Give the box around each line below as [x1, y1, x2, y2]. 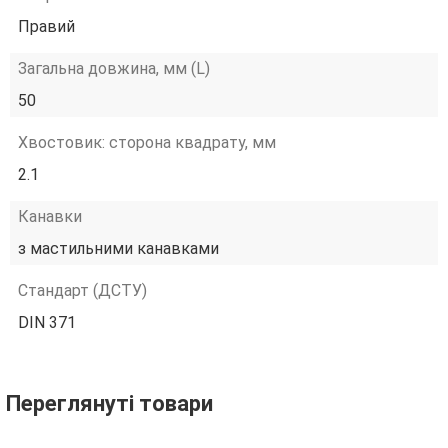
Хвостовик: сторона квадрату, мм [18, 133, 276, 152]
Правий [18, 17, 75, 36]
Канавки [18, 207, 82, 226]
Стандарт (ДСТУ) [18, 281, 147, 300]
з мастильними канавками [18, 239, 219, 258]
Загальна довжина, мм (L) [18, 59, 210, 78]
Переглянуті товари [6, 391, 213, 416]
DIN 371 [18, 313, 76, 332]
